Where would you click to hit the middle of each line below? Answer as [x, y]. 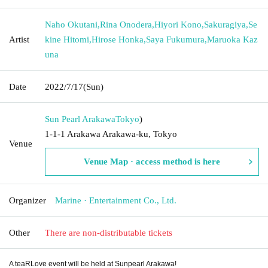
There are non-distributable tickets [109, 232]
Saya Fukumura [175, 39]
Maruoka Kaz [232, 39]
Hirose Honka [118, 39]
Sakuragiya [225, 24]
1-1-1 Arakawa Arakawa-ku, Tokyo [111, 134]
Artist [19, 39]
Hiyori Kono [178, 24]
